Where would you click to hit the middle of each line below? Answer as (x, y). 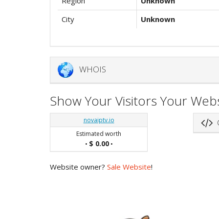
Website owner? (78, 166)
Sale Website (129, 166)
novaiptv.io (99, 120)
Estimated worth (99, 133)
